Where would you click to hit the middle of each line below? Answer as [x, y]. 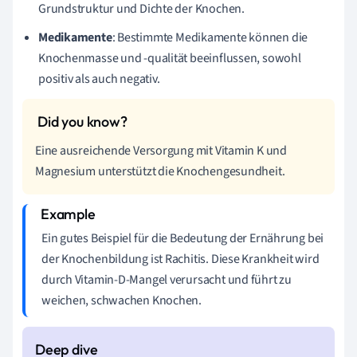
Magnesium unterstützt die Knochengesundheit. [160, 171]
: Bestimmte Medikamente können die [210, 37]
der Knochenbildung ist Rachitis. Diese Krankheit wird [180, 259]
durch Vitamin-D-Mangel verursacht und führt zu [167, 280]
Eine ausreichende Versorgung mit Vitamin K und [161, 151]
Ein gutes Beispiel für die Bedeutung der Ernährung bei [183, 238]
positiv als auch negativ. [99, 79]
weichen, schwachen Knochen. [122, 300]
